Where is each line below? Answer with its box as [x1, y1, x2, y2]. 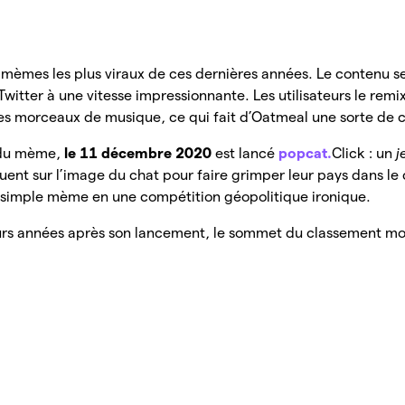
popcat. [278, 145, 333, 161]
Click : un [332, 145, 397, 161]
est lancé [215, 145, 279, 161]
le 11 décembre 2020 [64, 145, 216, 161]
